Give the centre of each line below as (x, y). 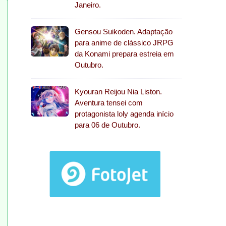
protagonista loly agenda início (124, 114)
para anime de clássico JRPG (124, 43)
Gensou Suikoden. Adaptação (124, 32)
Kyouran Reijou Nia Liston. (118, 92)
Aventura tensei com (109, 103)
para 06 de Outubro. (107, 125)
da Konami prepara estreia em (124, 54)
